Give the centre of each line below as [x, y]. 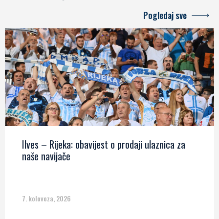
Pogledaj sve [165, 15]
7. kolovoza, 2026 [46, 198]
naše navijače [46, 156]
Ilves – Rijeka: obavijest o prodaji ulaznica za [104, 144]
